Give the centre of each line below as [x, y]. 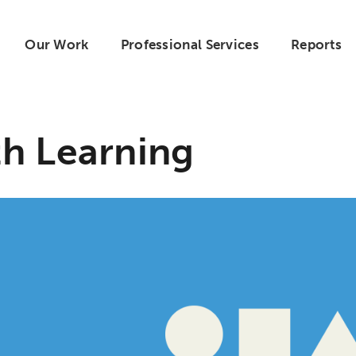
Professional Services [190, 44]
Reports [316, 44]
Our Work [57, 44]
